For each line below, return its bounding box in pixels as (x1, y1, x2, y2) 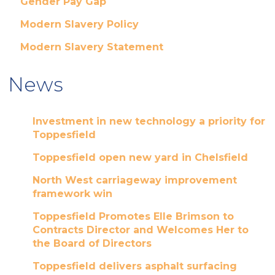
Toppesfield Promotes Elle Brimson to (32, 211, 234, 222)
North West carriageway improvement (32, 174, 237, 186)
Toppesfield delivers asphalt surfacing (32, 260, 237, 272)
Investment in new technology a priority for (32, 115, 265, 127)
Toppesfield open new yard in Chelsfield (32, 152, 248, 163)
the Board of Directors (32, 238, 152, 249)
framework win (32, 188, 112, 199)
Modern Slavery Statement (20, 41, 163, 53)
